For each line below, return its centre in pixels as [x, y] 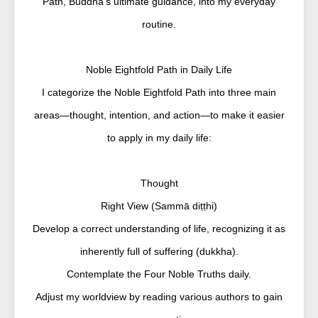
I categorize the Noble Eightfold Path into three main [159, 92]
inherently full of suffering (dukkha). [159, 251]
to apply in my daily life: [159, 138]
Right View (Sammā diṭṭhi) [159, 206]
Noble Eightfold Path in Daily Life [159, 70]
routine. [159, 24]
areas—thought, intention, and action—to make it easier [159, 115]
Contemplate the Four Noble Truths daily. [159, 274]
